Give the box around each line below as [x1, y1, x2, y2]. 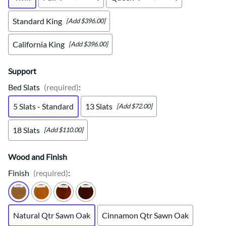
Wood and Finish [8, 151, 67, 161]
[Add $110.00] [44, 126, 83, 134]
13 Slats [85, 101, 112, 111]
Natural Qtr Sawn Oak [13, 210, 90, 220]
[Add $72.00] [117, 102, 152, 110]
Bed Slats [8, 82, 40, 92]
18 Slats [13, 125, 40, 135]
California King [13, 39, 65, 49]
